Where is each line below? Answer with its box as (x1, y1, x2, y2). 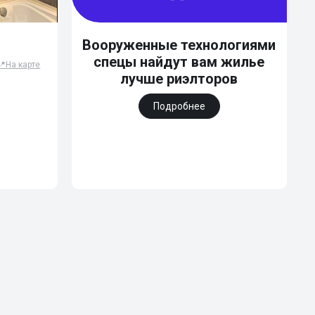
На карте (6, 60, 41, 70)
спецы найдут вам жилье (94, 53, 265, 70)
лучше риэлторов (120, 70, 238, 87)
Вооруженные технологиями (82, 37, 276, 53)
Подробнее (153, 101, 205, 112)
